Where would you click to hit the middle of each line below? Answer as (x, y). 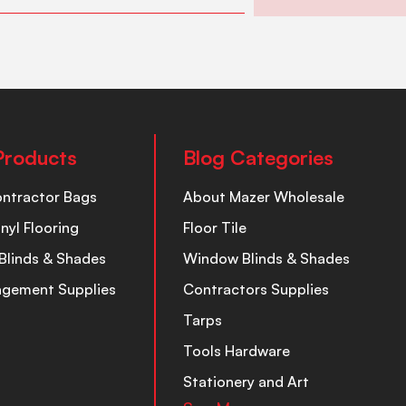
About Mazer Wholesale (264, 196)
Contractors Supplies (256, 289)
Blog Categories (259, 157)
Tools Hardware (237, 350)
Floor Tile (215, 227)
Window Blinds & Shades (267, 258)
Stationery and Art (246, 381)
